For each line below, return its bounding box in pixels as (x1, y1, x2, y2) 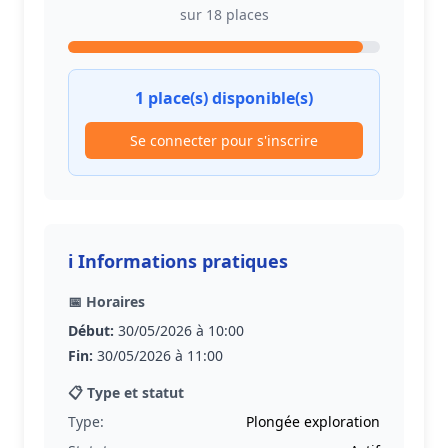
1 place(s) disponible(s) (135, 87, 313, 109)
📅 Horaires (68, 292, 145, 311)
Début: (68, 321, 114, 340)
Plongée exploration (246, 412, 380, 431)
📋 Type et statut (68, 383, 184, 402)
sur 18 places (179, 5, 269, 24)
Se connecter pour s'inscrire (130, 131, 318, 150)
